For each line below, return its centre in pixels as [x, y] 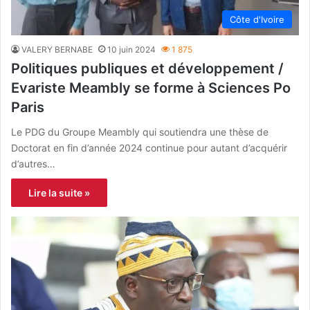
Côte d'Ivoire [257, 19]
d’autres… [33, 163]
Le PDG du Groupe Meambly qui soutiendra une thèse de [140, 131]
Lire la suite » [59, 192]
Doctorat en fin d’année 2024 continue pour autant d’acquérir [149, 147]
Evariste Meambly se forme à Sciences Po [151, 88]
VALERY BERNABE [57, 49]
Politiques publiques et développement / [147, 68]
